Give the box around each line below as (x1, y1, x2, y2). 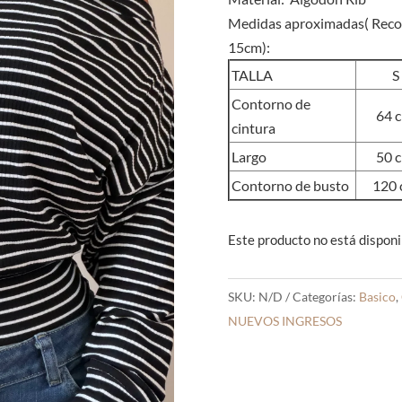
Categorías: (292, 289, 359, 305)
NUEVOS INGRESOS (227, 313, 342, 329)
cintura (231, 119, 275, 137)
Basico (358, 289, 396, 305)
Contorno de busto (231, 177, 349, 195)
